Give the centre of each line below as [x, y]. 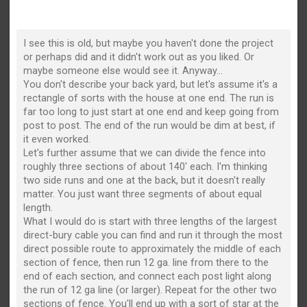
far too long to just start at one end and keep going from [151, 112]
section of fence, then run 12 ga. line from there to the [146, 262]
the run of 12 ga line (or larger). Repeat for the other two [150, 290]
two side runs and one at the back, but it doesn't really [145, 180]
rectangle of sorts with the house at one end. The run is [149, 98]
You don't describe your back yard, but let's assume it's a [151, 84]
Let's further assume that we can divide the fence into [145, 153]
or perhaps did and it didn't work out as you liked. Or [139, 57]
